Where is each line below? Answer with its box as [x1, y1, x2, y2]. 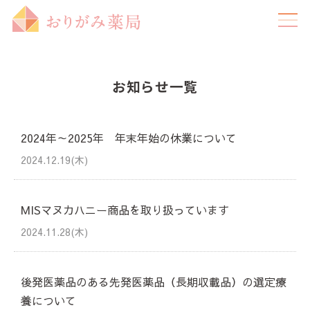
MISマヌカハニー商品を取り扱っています [21, 202, 229, 217]
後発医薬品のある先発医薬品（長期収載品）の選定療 [21, 274, 286, 289]
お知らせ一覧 [111, 76, 199, 96]
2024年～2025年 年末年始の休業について [21, 130, 237, 145]
